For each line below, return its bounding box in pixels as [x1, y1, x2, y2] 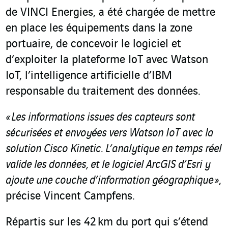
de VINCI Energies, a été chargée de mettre [6, 7, 215, 19]
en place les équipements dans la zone [6, 22, 192, 35]
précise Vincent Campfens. [6, 190, 135, 203]
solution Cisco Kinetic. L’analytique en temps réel [6, 143, 221, 156]
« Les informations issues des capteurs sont [6, 111, 195, 124]
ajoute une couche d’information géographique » [6, 175, 219, 187]
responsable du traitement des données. [6, 85, 201, 98]
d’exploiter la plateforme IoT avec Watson [6, 54, 208, 67]
